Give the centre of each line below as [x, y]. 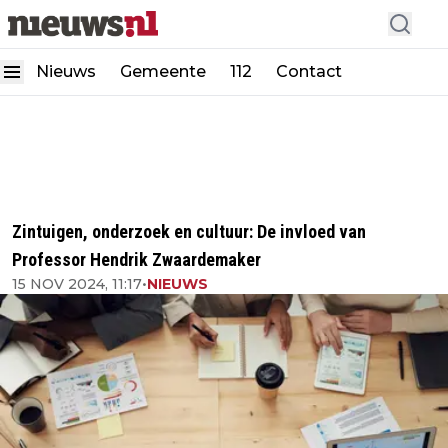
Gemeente [163, 71]
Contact [309, 71]
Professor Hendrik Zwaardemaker [136, 259]
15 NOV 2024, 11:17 [77, 284]
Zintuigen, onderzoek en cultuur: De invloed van [189, 231]
